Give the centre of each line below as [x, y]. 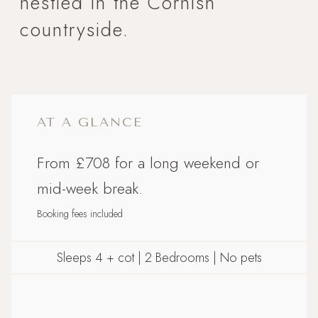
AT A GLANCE [90, 122]
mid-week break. [90, 188]
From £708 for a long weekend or [148, 162]
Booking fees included [80, 213]
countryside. [75, 29]
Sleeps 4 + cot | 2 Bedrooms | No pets [159, 257]
